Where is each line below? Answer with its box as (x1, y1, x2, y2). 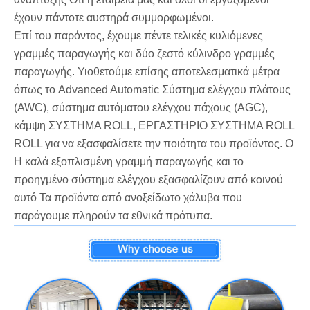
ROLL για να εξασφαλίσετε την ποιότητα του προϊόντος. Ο (14, 137, 293, 149)
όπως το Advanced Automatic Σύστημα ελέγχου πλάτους (14, 83, 291, 95)
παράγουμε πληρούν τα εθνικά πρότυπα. (14, 209, 212, 221)
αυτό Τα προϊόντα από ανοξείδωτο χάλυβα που (14, 191, 242, 203)
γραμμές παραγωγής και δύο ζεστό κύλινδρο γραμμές (14, 47, 275, 60)
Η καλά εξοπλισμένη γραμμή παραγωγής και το (14, 155, 244, 167)
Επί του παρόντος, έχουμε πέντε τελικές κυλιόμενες (14, 29, 263, 42)
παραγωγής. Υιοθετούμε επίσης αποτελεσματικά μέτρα (14, 65, 280, 77)
